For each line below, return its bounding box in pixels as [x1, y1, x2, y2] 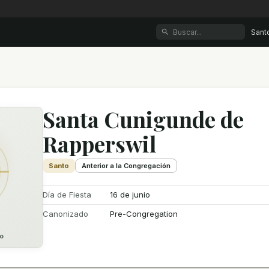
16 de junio [110, 190, 151, 199]
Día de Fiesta [43, 190, 92, 199]
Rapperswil [43, 129, 157, 158]
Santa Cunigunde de [43, 104, 244, 133]
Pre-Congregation [110, 209, 178, 219]
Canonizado [43, 209, 89, 219]
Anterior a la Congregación [82, 162, 171, 170]
